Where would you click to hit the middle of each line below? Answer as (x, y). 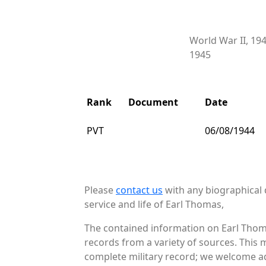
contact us (139, 190)
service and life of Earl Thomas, (154, 204)
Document (153, 102)
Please (100, 190)
